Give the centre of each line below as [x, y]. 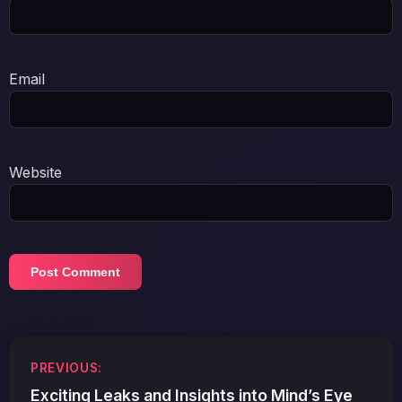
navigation [75, 382]
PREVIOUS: [67, 368]
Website [35, 172]
